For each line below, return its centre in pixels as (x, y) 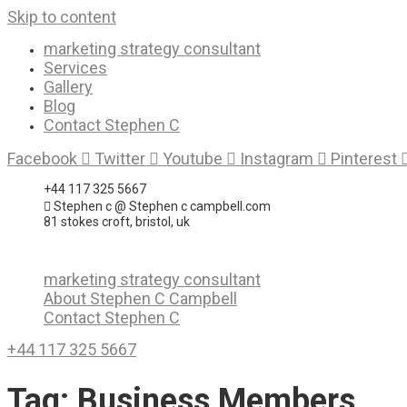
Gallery (68, 87)
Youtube (193, 159)
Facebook (42, 159)
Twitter (120, 159)
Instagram (277, 159)
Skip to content (62, 17)
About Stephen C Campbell (140, 298)
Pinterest (364, 159)
